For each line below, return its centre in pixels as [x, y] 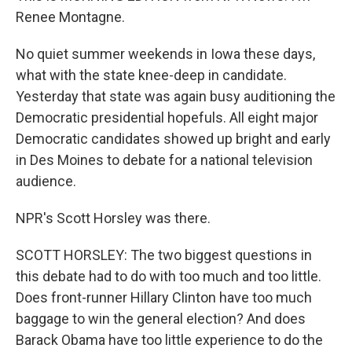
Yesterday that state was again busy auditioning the [176, 96]
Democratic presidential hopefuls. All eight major [167, 117]
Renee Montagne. [70, 17]
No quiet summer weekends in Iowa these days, [165, 54]
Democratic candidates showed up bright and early [173, 139]
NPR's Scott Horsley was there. [113, 218]
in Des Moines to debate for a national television [164, 160]
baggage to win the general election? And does [161, 319]
